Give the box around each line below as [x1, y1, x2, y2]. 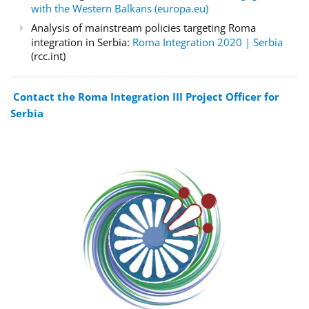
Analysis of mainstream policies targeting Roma [31, 20, 256, 34]
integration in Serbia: [31, 34, 132, 49]
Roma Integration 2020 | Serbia [132, 34, 283, 49]
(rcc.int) [31, 48, 66, 63]
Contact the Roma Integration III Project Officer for [13, 89, 279, 103]
